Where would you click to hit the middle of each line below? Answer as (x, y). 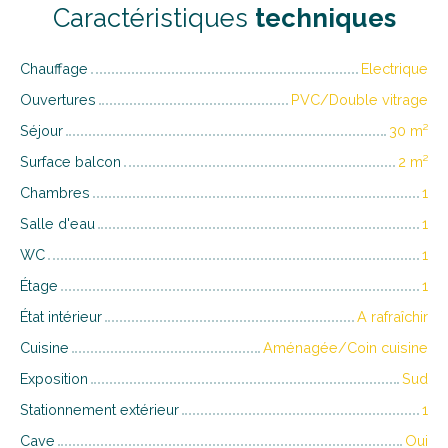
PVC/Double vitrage (359, 99)
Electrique (394, 68)
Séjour (41, 130)
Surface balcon (70, 161)
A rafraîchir (392, 316)
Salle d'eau (57, 223)
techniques (325, 17)
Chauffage (54, 68)
